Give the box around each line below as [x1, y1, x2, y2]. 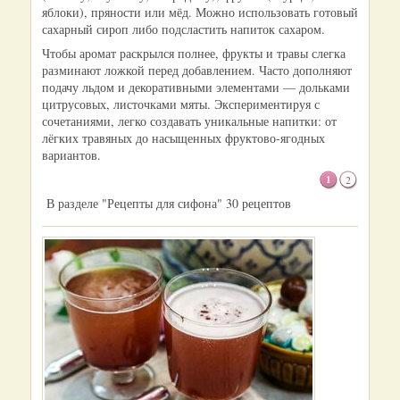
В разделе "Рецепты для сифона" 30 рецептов [46, 195, 291, 212]
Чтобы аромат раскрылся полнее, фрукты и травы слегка [42, 45, 346, 62]
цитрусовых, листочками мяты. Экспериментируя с [42, 96, 320, 112]
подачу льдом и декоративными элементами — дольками [42, 79, 350, 96]
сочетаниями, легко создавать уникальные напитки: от [42, 112, 337, 129]
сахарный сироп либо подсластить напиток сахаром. [42, 21, 325, 37]
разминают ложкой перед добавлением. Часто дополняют [42, 62, 352, 79]
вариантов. [42, 146, 101, 163]
